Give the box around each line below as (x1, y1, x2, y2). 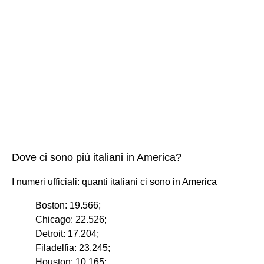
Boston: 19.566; (35, 200, 101, 210)
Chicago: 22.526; (35, 214, 107, 225)
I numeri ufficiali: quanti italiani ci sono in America (12, 177, 217, 187)
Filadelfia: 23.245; (35, 243, 110, 253)
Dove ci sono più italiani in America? (12, 151, 181, 163)
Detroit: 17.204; (35, 229, 99, 239)
